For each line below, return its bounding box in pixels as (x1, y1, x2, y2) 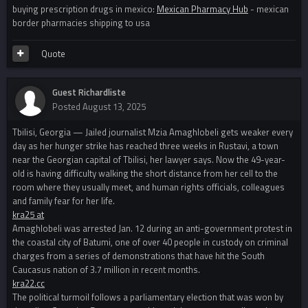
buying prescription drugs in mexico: (12, 2, 157, 16)
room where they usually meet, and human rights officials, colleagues (12, 180, 285, 195)
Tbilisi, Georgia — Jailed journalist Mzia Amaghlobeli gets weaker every (12, 125, 293, 140)
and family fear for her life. (12, 194, 115, 208)
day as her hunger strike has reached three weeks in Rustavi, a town (12, 139, 278, 153)
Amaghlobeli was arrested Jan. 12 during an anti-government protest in (12, 221, 292, 236)
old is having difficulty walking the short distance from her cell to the (12, 166, 278, 181)
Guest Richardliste (52, 85, 126, 100)
